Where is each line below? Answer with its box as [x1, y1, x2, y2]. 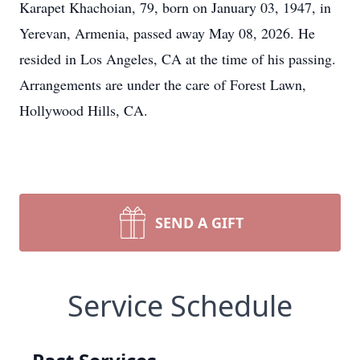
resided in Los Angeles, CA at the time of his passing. [19, 49, 336, 68]
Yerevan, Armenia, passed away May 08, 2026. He [19, 23, 315, 43]
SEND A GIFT [155, 213, 243, 232]
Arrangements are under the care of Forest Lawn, [19, 75, 306, 94]
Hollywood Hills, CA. [19, 100, 148, 120]
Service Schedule [67, 286, 292, 325]
